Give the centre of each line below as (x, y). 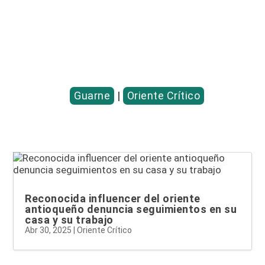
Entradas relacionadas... (91, 51)
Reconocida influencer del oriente (113, 199)
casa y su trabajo (69, 220)
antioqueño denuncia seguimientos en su (131, 209)
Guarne (92, 96)
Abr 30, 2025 (49, 230)
